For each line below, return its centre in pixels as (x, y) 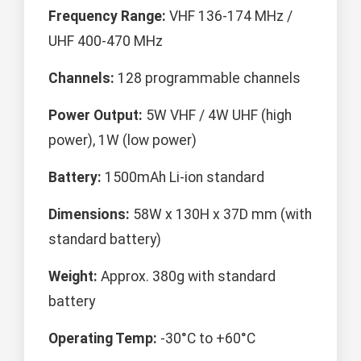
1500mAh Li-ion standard (183, 177)
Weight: (73, 276)
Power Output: (95, 115)
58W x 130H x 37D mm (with (221, 214)
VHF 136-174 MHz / (229, 16)
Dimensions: (89, 214)
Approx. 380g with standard (187, 276)
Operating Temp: (103, 338)
